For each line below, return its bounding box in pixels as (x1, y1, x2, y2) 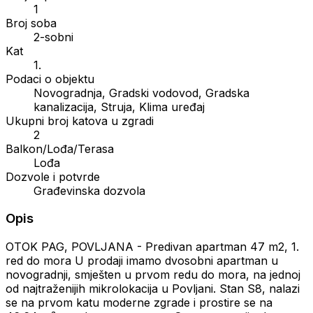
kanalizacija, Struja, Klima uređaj (34, 99, 205, 114)
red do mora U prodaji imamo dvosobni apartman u (6, 254, 278, 268)
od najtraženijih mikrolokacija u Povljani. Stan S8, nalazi (6, 282, 300, 296)
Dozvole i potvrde (6, 169, 100, 184)
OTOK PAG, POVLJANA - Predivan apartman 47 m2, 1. (6, 240, 299, 254)
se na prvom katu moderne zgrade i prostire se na (6, 296, 272, 310)
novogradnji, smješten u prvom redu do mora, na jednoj (6, 268, 300, 282)
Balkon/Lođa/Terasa (6, 141, 114, 156)
